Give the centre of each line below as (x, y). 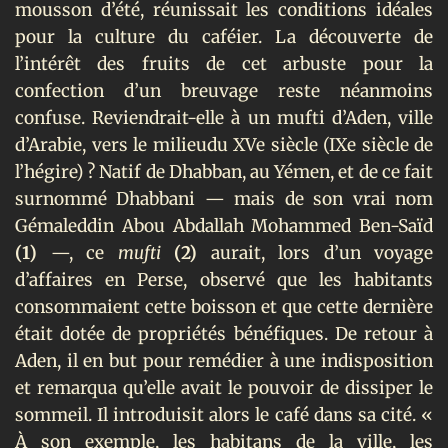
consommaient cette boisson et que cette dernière (224, 307)
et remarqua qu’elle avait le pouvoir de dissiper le (224, 388)
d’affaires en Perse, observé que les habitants (224, 280)
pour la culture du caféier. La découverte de (224, 37)
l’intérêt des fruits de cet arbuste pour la (224, 64)
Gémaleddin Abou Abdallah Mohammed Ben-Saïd (224, 226)
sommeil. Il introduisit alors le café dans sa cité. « (224, 415)
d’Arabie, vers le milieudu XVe (140, 145)
